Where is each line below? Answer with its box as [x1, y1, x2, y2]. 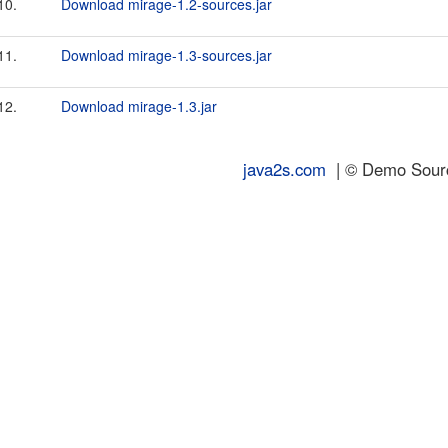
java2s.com [243, 157, 326, 181]
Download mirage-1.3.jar [61, 96, 217, 116]
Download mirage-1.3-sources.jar [61, 45, 272, 65]
